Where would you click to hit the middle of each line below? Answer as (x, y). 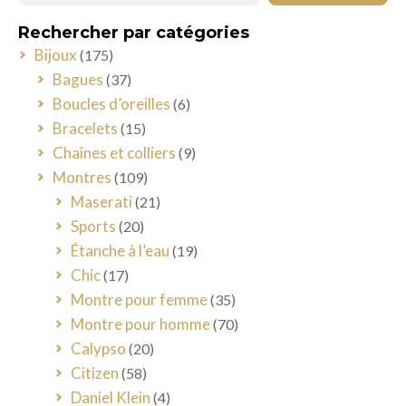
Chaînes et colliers (114, 152)
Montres (82, 177)
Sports (93, 226)
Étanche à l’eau (120, 250)
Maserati (101, 201)
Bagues (78, 79)
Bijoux (56, 54)
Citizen (95, 372)
